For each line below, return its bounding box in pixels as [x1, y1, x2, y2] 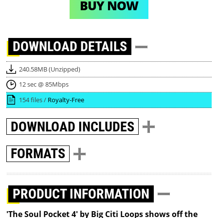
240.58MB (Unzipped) [18, 64, 80, 73]
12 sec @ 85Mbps [18, 80, 69, 89]
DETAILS [80, 38, 127, 55]
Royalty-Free [47, 95, 84, 104]
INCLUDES [78, 118, 135, 135]
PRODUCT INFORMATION [13, 185, 150, 202]
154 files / [18, 95, 48, 104]
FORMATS [11, 145, 66, 162]
